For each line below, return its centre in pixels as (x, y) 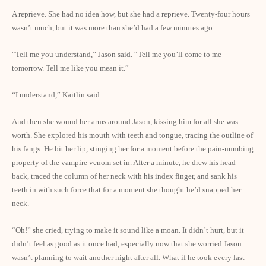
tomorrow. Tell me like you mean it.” (70, 68)
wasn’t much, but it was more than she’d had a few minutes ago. (113, 28)
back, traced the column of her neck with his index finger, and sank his (124, 176)
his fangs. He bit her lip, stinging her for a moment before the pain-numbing (133, 149)
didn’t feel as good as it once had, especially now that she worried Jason (127, 244)
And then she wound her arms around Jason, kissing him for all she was (125, 121)
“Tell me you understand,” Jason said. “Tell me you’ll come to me (117, 54)
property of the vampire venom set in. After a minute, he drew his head (124, 162)
